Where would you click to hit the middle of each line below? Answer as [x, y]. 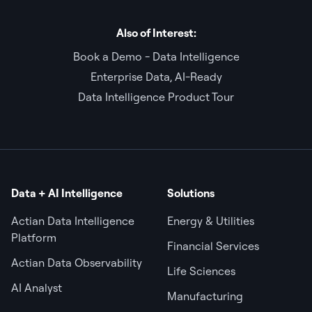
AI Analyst [37, 288]
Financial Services [213, 246]
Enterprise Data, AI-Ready [156, 77]
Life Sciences [201, 271]
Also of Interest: [156, 33]
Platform [34, 238]
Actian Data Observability [77, 263]
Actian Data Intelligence [73, 221]
